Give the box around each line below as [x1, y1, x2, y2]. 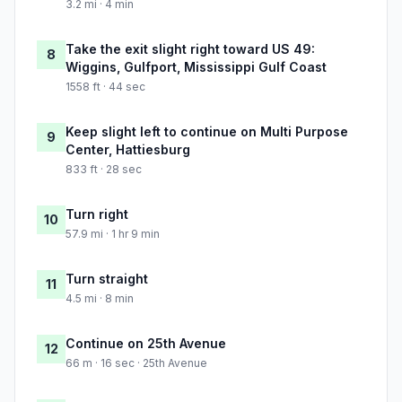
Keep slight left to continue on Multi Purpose [66, 124, 348, 140]
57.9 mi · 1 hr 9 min [66, 227, 160, 241]
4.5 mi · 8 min [66, 292, 134, 306]
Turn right [66, 206, 128, 223]
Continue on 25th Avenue [66, 336, 226, 352]
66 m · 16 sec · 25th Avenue [66, 356, 207, 371]
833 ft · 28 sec [66, 162, 142, 177]
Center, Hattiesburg [66, 142, 190, 158]
